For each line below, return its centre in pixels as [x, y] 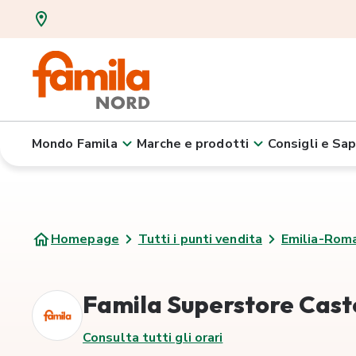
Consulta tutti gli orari [153, 338]
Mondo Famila [75, 144]
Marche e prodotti [193, 144]
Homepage [85, 239]
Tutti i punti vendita [200, 239]
